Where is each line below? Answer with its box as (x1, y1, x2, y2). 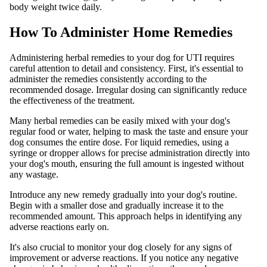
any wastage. (10, 169, 58, 179)
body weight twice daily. (10, 1, 102, 12)
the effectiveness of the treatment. (10, 95, 135, 105)
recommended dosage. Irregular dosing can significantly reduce (10, 84, 247, 95)
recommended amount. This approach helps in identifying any (10, 210, 242, 221)
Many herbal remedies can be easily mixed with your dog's (10, 115, 230, 126)
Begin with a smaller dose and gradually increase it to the (10, 200, 223, 210)
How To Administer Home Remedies (10, 24, 232, 40)
